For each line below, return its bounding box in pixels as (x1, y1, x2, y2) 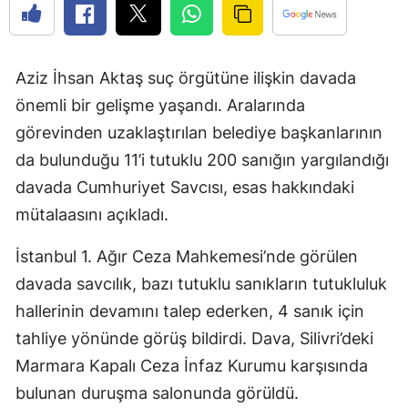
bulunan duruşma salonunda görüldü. (15, 382, 299, 403)
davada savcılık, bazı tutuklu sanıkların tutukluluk (15, 273, 387, 293)
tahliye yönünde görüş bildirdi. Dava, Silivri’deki (15, 328, 373, 348)
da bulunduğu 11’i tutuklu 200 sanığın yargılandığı (15, 149, 389, 169)
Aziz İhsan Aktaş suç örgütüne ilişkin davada (15, 67, 356, 87)
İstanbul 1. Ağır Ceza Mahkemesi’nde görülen (15, 246, 358, 266)
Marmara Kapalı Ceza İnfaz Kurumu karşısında (15, 355, 368, 375)
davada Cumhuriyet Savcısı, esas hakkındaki (15, 177, 354, 197)
